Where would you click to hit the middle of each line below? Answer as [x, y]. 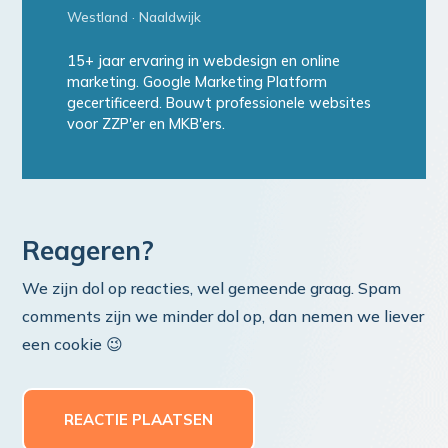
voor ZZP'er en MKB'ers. [145, 124]
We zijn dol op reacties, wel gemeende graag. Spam [212, 288]
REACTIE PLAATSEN [139, 420]
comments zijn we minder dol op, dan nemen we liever [223, 316]
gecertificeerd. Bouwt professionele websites [218, 103]
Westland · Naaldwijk [133, 17]
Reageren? [88, 251]
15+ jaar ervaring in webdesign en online [203, 61]
